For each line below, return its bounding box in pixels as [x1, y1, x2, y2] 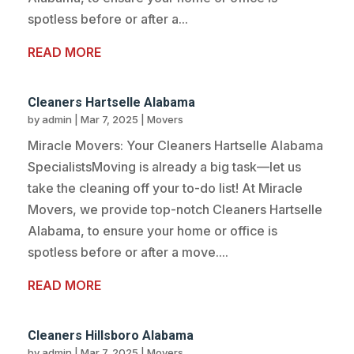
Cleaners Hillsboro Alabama [28, 328, 194, 344]
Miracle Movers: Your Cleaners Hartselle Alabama [28, 137, 323, 154]
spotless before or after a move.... [28, 244, 228, 261]
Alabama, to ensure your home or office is [28, 223, 277, 239]
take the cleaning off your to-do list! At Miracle [28, 180, 303, 197]
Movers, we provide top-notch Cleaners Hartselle [28, 201, 322, 218]
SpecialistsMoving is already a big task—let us [28, 159, 301, 175]
